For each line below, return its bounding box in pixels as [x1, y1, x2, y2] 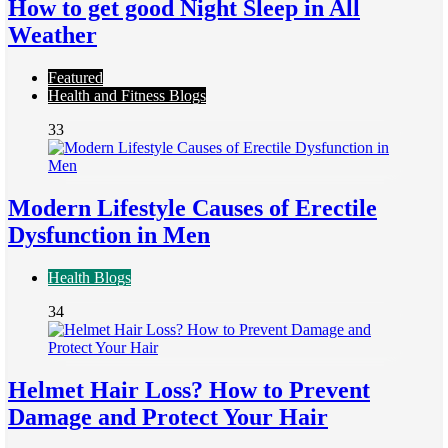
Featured [48, 69, 103, 87]
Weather [8, 22, 97, 49]
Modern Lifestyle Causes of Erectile [8, 195, 377, 222]
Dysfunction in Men [8, 222, 210, 249]
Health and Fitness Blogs [48, 87, 206, 105]
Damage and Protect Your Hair [8, 404, 328, 431]
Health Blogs [48, 269, 131, 287]
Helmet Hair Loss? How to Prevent [8, 377, 370, 404]
